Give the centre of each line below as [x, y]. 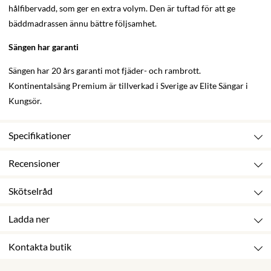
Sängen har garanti [44, 47]
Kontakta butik [40, 247]
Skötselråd [31, 191]
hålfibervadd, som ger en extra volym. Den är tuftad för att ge [122, 8]
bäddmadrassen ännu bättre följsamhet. [83, 24]
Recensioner [34, 163]
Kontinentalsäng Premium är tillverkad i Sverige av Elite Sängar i [128, 86]
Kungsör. [26, 101]
